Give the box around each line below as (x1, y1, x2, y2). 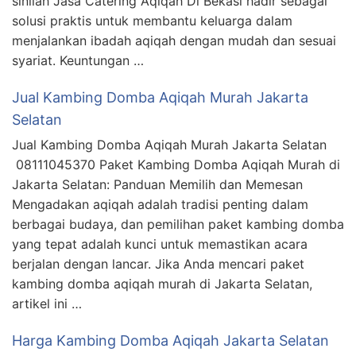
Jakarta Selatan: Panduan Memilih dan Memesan (12, 176, 303, 193)
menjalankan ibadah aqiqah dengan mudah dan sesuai (12, 33, 336, 49)
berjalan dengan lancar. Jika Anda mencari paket (12, 256, 304, 273)
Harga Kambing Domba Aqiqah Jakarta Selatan (12, 332, 329, 350)
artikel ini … (12, 296, 82, 312)
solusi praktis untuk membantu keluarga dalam (12, 13, 292, 29)
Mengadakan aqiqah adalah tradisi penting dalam (12, 196, 308, 213)
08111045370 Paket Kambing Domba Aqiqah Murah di (12, 157, 340, 173)
